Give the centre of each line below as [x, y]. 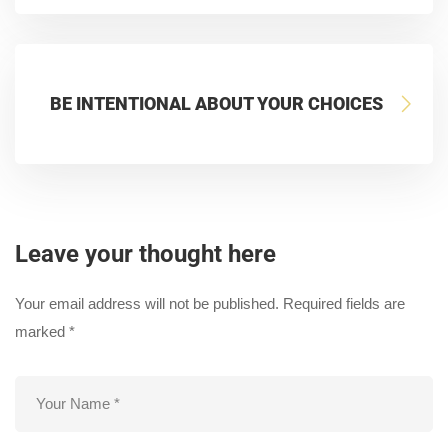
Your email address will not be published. [147, 303]
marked [42, 331]
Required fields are [344, 303]
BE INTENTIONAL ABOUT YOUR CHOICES [216, 103]
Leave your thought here [145, 253]
